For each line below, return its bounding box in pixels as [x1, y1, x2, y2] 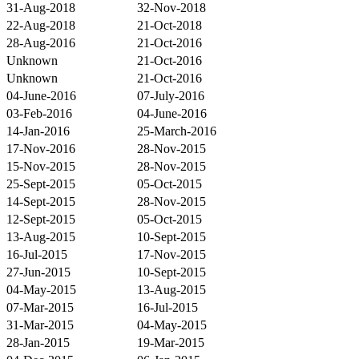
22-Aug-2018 [6, 18, 75, 32]
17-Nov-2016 [6, 141, 75, 155]
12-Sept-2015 [6, 212, 75, 226]
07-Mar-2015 [6, 300, 74, 314]
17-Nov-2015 [137, 247, 206, 261]
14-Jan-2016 [6, 123, 70, 138]
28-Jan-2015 [6, 335, 70, 349]
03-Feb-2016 [6, 106, 72, 120]
